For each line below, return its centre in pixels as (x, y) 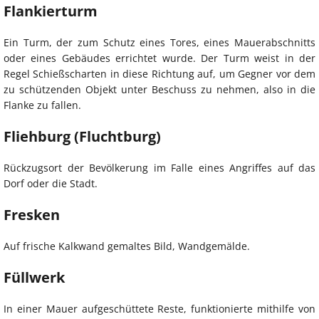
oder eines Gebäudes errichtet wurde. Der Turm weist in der (159, 58)
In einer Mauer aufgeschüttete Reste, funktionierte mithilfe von (159, 308)
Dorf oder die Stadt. (51, 183)
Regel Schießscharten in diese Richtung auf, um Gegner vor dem (159, 73)
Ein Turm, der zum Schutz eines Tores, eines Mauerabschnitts (159, 42)
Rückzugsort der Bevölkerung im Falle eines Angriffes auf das (159, 167)
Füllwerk (34, 277)
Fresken (32, 214)
